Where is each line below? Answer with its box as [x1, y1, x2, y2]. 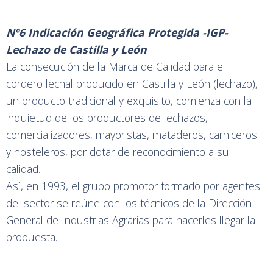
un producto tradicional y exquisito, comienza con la [6, 93, 252, 108]
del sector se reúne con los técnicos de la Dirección [6, 195, 252, 210]
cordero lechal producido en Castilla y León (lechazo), [6, 76, 258, 91]
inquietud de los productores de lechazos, [6, 110, 208, 125]
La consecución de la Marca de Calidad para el [6, 58, 225, 74]
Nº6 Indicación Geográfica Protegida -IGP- [6, 24, 228, 40]
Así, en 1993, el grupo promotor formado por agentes [6, 178, 260, 193]
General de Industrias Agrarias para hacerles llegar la [6, 212, 255, 227]
